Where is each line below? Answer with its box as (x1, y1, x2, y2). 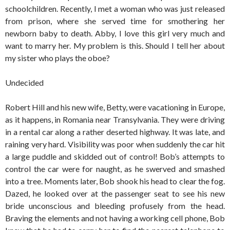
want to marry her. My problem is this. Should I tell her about (5, 41, 225, 50)
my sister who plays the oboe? (5, 53, 110, 63)
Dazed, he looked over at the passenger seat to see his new (5, 188, 225, 198)
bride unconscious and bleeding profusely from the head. (5, 201, 225, 210)
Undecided (5, 78, 44, 87)
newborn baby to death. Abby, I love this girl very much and (5, 28, 225, 38)
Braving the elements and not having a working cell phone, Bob (5, 213, 225, 223)
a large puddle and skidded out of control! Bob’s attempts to (5, 151, 225, 161)
